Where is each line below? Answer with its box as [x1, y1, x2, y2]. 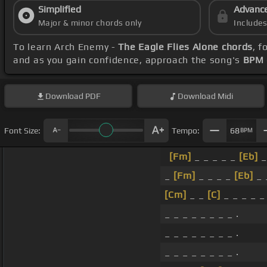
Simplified [38, 4, 81, 15]
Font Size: [4, 125, 41, 135]
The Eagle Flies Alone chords [118, 41, 253, 53]
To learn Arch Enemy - [13, 41, 119, 53]
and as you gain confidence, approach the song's [13, 54, 243, 66]
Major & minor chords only [38, 18, 142, 28]
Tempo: [172, 125, 200, 135]
